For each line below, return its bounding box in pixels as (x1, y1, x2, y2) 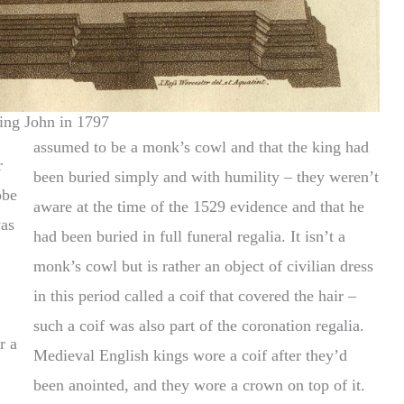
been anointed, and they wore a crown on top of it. (33, 376, 366, 395)
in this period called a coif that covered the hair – (33, 287, 357, 306)
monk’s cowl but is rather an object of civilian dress (33, 257, 374, 276)
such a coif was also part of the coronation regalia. (33, 317, 365, 335)
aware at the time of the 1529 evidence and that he (33, 197, 365, 216)
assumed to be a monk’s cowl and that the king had (33, 138, 370, 157)
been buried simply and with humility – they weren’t (33, 168, 380, 187)
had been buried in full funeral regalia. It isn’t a (33, 227, 346, 246)
